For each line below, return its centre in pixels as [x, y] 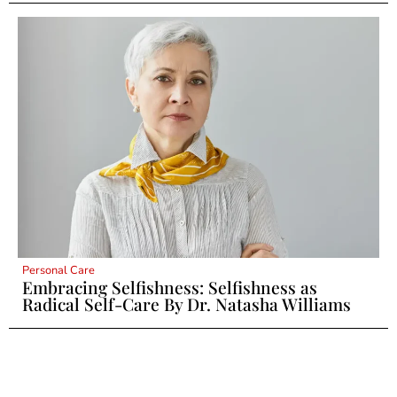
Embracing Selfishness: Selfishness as [170, 288]
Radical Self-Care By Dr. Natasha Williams [187, 304]
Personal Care [58, 271]
